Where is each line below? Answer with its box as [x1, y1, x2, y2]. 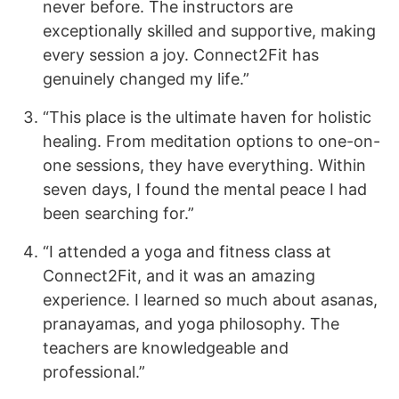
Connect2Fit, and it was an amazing [43, 266, 315, 285]
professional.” [43, 362, 145, 381]
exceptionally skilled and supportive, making [43, 21, 376, 40]
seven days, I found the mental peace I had [43, 180, 367, 199]
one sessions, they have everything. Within [43, 156, 366, 175]
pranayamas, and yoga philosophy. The [43, 314, 339, 333]
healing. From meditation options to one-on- [43, 132, 380, 151]
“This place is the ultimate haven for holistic [43, 108, 371, 126]
